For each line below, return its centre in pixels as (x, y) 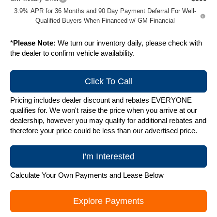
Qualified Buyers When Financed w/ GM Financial (105, 21)
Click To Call (108, 82)
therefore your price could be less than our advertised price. (104, 131)
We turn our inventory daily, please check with (129, 43)
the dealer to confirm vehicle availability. (73, 53)
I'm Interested (108, 157)
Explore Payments (108, 201)
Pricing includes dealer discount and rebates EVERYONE (101, 100)
